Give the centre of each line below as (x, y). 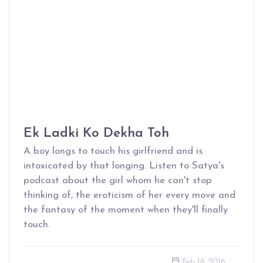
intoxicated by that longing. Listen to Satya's (124, 166)
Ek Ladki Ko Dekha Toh (96, 133)
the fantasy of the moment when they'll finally (126, 210)
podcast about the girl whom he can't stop (118, 180)
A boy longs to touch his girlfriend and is (113, 151)
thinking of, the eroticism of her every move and (129, 195)
